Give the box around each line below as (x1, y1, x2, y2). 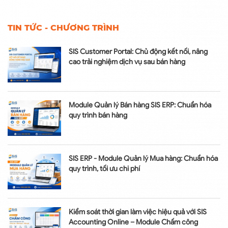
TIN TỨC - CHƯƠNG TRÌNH (8, 23, 119, 33)
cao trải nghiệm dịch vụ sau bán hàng (69, 58, 185, 67)
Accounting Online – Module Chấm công (69, 218, 198, 227)
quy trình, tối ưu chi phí (69, 164, 140, 174)
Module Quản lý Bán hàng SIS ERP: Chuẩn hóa (69, 101, 211, 110)
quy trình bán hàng (69, 111, 127, 120)
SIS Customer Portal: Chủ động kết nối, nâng (69, 47, 208, 56)
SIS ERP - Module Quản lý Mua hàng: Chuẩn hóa (69, 154, 218, 163)
